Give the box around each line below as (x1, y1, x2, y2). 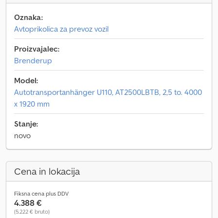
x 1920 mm (14, 99, 50, 109)
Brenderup (14, 55, 52, 65)
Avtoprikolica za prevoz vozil (14, 24, 109, 34)
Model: (14, 75, 38, 85)
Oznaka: (14, 12, 43, 22)
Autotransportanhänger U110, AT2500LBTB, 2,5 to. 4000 (14, 87, 202, 97)
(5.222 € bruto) (14, 208, 50, 215)
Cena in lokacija (14, 165, 80, 178)
